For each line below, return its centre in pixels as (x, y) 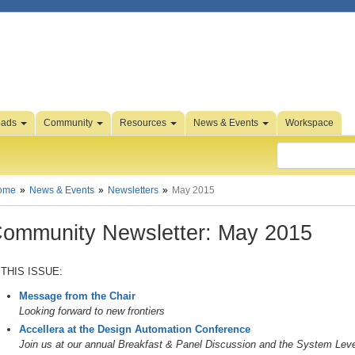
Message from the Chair (77, 296)
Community (69, 123)
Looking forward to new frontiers (92, 311)
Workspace (309, 123)
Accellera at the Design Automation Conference (135, 329)
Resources (144, 123)
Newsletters (133, 190)
